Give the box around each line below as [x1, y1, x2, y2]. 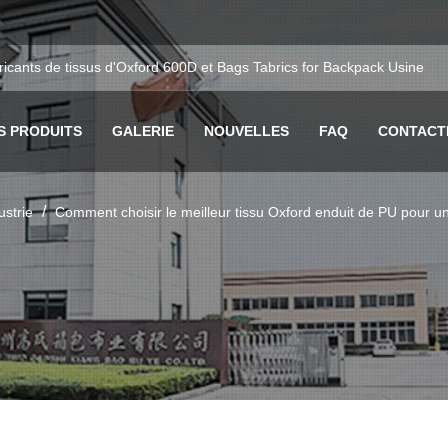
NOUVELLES [204, 123, 290, 139]
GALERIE [112, 123, 175, 139]
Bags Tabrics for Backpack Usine [217, 59, 424, 75]
